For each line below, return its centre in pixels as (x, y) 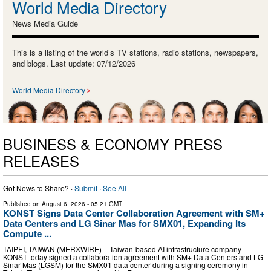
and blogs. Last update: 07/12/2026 (74, 63)
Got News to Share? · (39, 188)
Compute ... (27, 234)
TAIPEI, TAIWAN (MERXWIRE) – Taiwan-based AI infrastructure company (122, 249)
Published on (22, 204)
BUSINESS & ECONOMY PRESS (113, 144)
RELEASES (41, 161)
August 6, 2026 (64, 204)
